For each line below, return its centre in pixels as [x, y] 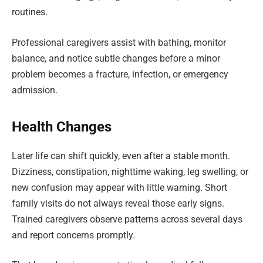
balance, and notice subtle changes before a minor [116, 58]
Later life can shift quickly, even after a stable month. [121, 156]
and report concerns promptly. [73, 235]
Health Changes [62, 127]
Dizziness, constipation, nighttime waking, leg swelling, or [130, 171]
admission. [35, 90]
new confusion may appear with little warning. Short [119, 187]
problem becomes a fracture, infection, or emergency [120, 74]
